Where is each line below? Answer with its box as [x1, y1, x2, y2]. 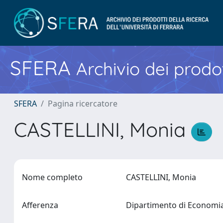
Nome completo [22, 172, 83, 183]
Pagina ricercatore [48, 98, 117, 109]
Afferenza [22, 200, 58, 211]
